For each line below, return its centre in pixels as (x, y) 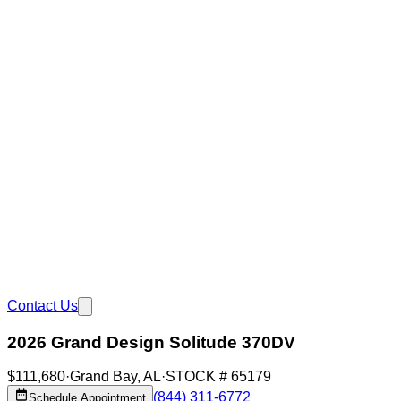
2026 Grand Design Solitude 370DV (151, 342)
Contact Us (43, 306)
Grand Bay (103, 377)
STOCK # (198, 377)
